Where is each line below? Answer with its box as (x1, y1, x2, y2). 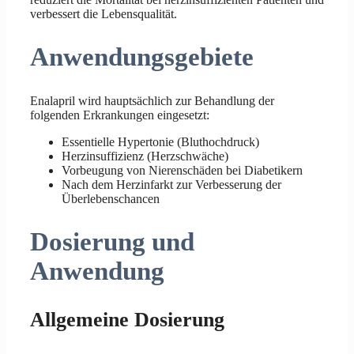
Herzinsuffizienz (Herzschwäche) (62, 149, 228, 163)
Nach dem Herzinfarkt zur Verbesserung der (62, 177, 281, 191)
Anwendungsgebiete (30, 43, 254, 72)
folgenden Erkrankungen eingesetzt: (30, 107, 209, 122)
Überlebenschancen (62, 191, 160, 205)
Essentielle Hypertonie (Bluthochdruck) (62, 134, 259, 149)
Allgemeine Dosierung (30, 307, 224, 331)
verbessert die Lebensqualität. (30, 7, 177, 21)
